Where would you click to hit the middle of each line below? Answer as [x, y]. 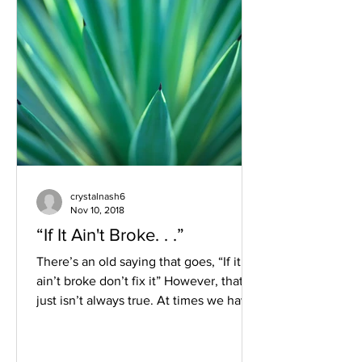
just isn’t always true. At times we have [145, 300]
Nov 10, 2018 [97, 210]
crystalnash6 [98, 196]
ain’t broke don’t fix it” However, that [140, 281]
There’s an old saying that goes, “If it [139, 261]
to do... [56, 320]
